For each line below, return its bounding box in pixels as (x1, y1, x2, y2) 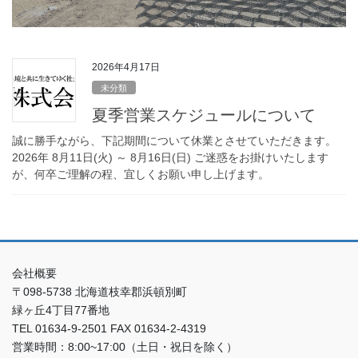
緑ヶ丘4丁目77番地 (12, 303, 109, 316)
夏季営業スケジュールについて (92, 105, 316, 124)
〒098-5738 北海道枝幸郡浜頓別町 (12, 284, 187, 298)
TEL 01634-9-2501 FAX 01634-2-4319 (12, 321, 206, 335)
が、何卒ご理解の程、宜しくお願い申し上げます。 (12, 167, 269, 181)
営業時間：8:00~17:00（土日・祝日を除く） (12, 340, 237, 353)
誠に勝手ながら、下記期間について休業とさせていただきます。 (12, 133, 336, 147)
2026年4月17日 (92, 62, 160, 73)
